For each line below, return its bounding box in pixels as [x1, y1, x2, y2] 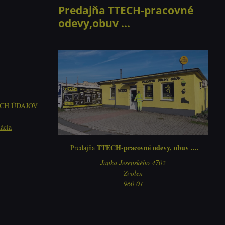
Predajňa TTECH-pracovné [58, 3, 194, 17]
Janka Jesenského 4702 [100, 157, 166, 167]
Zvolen [124, 168, 143, 178]
